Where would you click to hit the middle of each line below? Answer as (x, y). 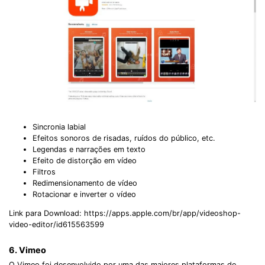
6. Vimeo (28, 250)
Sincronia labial (59, 127)
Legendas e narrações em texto (89, 150)
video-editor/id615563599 (56, 224)
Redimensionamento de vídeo (85, 183)
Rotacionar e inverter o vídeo (84, 195)
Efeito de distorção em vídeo (85, 161)
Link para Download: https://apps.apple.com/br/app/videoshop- (125, 213)
